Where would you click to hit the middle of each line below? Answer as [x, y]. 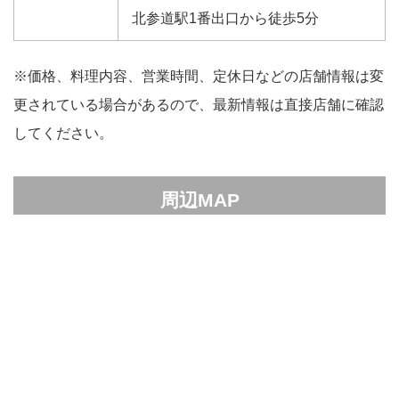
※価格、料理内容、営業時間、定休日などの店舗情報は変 [199, 77]
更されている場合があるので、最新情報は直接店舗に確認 [199, 105]
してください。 [63, 134]
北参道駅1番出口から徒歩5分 [225, 19]
